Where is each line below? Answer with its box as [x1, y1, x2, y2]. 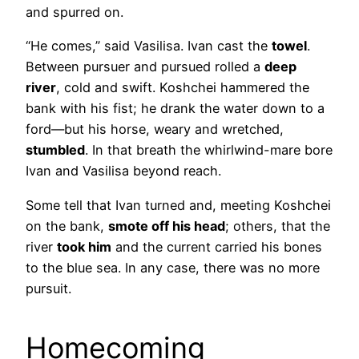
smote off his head [108, 217, 225, 234]
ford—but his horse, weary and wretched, [26, 121, 284, 138]
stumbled [26, 142, 85, 159]
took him [57, 238, 111, 255]
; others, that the [225, 217, 330, 234]
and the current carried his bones [111, 238, 322, 255]
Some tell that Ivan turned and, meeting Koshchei [26, 196, 331, 213]
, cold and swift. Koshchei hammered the [56, 79, 309, 96]
